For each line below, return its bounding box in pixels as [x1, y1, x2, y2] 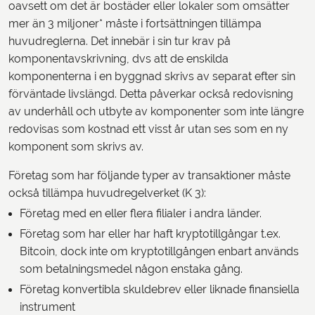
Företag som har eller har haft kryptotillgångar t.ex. [20, 228, 281, 240]
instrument [20, 301, 81, 314]
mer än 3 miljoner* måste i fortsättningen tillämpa [8, 18, 262, 30]
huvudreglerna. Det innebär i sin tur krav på [8, 35, 231, 48]
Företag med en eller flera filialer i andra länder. [20, 207, 264, 220]
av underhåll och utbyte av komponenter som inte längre [8, 105, 304, 118]
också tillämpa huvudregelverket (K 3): [8, 187, 212, 200]
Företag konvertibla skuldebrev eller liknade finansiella [20, 283, 300, 296]
